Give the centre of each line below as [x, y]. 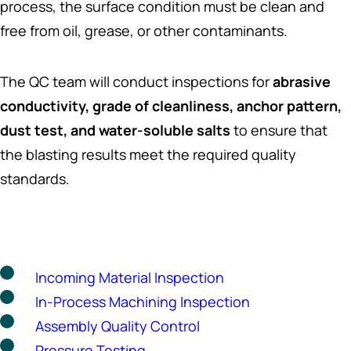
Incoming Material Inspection [129, 278]
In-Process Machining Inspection [142, 302]
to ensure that [279, 130]
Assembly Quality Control [117, 326]
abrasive [302, 81]
